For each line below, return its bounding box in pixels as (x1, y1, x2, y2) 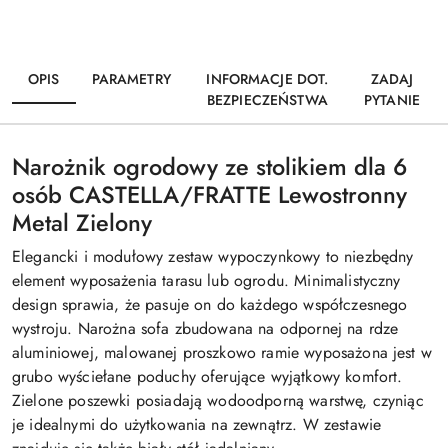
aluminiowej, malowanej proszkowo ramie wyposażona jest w (12, 340, 432, 364)
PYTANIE (364, 89, 420, 110)
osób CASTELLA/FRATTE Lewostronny (12, 177, 407, 212)
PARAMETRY (91, 68, 171, 89)
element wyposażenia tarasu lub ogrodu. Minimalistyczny (12, 268, 401, 292)
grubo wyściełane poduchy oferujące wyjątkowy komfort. (12, 364, 403, 388)
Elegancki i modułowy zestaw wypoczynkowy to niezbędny (12, 244, 414, 268)
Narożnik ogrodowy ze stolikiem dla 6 (12, 149, 407, 184)
